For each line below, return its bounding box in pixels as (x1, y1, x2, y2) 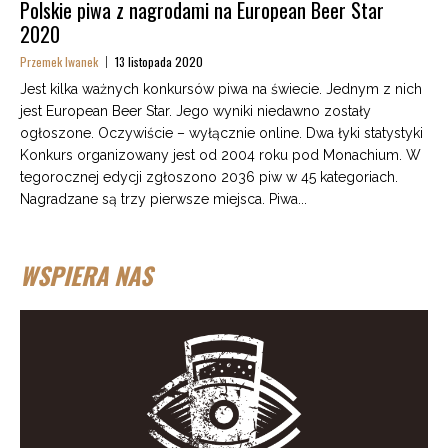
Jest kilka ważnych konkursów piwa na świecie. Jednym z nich (20, 81, 422, 98)
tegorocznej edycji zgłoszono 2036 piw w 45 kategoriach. (20, 169, 398, 186)
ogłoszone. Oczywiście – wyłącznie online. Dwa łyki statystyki (20, 125, 423, 142)
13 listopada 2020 (115, 53, 203, 71)
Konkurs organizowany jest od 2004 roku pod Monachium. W (20, 147, 421, 164)
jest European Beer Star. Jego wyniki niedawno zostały (20, 103, 371, 120)
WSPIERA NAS (20, 257, 152, 294)
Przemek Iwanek (20, 53, 98, 71)
